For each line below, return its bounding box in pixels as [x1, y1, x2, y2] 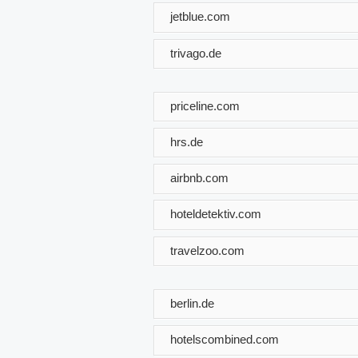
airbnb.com [170, 170, 229, 185]
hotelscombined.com [170, 332, 279, 346]
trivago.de [170, 46, 221, 60]
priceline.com [170, 98, 240, 113]
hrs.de [170, 134, 203, 149]
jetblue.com [170, 9, 230, 23]
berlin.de [170, 296, 214, 310]
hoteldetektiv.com [170, 207, 261, 221]
